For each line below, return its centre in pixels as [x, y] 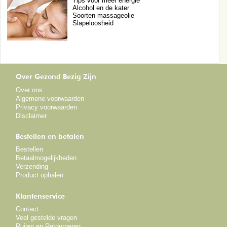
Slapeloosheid [93, 23]
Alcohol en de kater [101, 8]
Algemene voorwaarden [50, 98]
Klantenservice [41, 196]
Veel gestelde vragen [47, 218]
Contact [27, 209]
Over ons [29, 90]
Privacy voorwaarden [47, 107]
